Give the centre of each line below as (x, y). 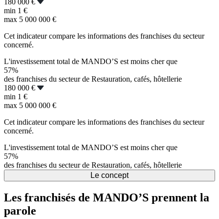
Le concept (109, 175)
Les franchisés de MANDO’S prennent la (107, 198)
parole (20, 211)
